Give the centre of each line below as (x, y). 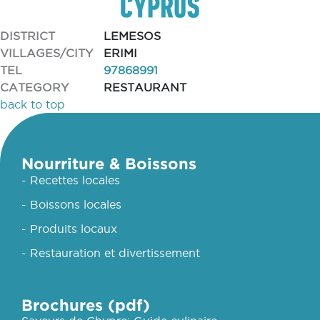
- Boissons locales (71, 204)
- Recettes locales (71, 180)
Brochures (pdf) (86, 305)
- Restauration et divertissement (111, 253)
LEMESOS (132, 36)
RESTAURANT (145, 87)
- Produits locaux (69, 229)
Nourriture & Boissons (109, 163)
